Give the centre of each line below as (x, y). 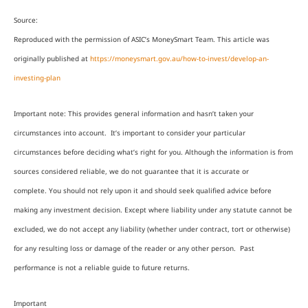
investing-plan (37, 77)
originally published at (52, 58)
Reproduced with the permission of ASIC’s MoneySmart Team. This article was (142, 39)
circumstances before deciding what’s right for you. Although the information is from (153, 152)
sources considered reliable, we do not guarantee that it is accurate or (131, 171)
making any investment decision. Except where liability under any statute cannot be (153, 209)
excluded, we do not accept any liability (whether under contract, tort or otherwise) (152, 229)
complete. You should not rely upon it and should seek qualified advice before (143, 190)
